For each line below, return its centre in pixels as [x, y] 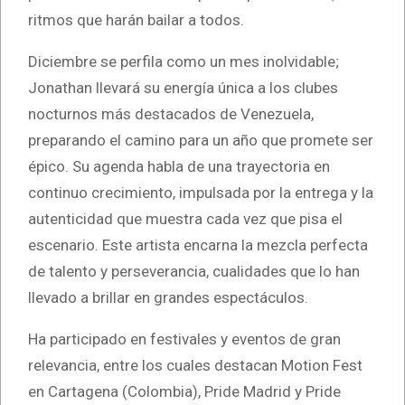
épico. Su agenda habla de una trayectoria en [179, 167]
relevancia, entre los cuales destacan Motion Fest [195, 366]
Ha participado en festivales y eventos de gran [184, 339]
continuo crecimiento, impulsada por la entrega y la [201, 193]
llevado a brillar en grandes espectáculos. [168, 298]
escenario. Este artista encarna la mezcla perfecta [198, 245]
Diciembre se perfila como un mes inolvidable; [184, 62]
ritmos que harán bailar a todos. [136, 20]
